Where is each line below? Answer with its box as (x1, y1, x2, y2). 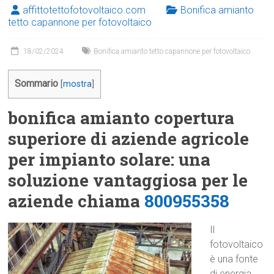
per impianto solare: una (8, 148, 211, 171)
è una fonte (210, 253, 259, 265)
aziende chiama (8, 190, 145, 213)
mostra (63, 79, 92, 89)
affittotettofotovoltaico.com (23, 4, 146, 16)
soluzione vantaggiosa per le (8, 169, 248, 192)
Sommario (15, 78, 59, 89)
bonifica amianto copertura (8, 106, 235, 130)
